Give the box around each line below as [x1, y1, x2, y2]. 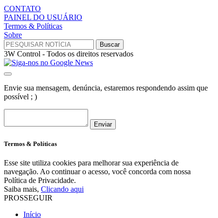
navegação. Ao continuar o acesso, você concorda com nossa [4, 167, 191, 176]
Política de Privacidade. [4, 176, 76, 185]
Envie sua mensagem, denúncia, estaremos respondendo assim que [4, 83, 208, 92]
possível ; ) [4, 92, 37, 101]
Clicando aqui [41, 185, 84, 194]
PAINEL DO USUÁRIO [4, 13, 82, 21]
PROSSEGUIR [4, 194, 53, 202]
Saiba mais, [4, 185, 41, 194]
